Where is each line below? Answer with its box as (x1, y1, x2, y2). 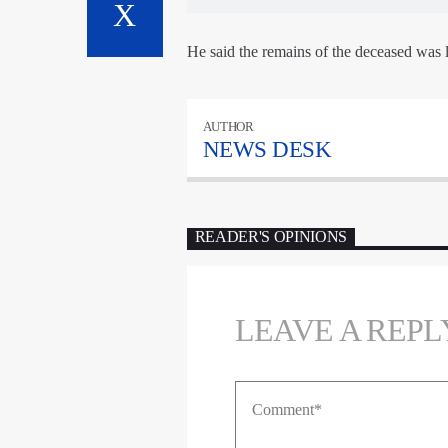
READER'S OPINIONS (194, 228, 348, 246)
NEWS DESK (202, 136, 332, 162)
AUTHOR (202, 118, 254, 134)
